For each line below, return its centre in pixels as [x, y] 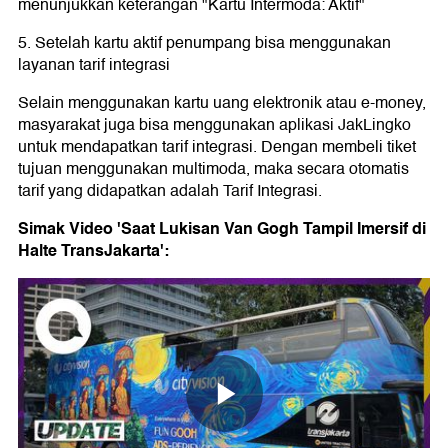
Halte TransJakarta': [93, 251]
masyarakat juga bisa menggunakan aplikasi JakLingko [214, 125]
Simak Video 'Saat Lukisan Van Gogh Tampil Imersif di [222, 229]
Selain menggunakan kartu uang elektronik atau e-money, [222, 103]
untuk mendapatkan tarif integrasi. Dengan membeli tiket [217, 147]
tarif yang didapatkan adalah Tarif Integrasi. [170, 191]
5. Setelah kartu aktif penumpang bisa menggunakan [204, 43]
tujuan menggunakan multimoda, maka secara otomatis [213, 169]
